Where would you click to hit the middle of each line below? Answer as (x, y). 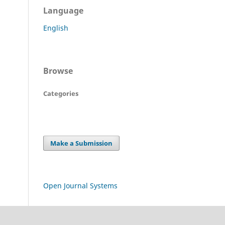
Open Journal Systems (80, 185)
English (56, 28)
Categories (61, 93)
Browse (58, 71)
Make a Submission (82, 143)
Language (63, 10)
